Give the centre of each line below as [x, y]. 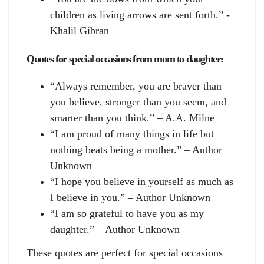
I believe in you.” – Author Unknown [130, 197]
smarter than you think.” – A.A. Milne [132, 118]
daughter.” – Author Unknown [115, 229]
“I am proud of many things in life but [132, 133]
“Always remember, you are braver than [136, 86]
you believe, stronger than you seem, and [138, 102]
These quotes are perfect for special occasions [125, 253]
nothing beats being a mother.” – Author [136, 149]
